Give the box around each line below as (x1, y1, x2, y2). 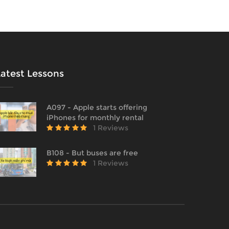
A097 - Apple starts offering (47, 103, 147, 112)
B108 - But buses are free (47, 148, 138, 157)
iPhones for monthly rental (47, 113, 144, 122)
